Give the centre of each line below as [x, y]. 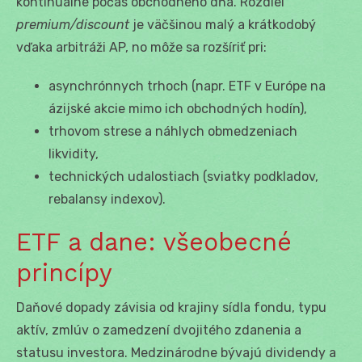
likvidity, [74, 154]
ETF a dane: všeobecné [154, 242]
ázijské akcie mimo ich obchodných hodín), [178, 108]
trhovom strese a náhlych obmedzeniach [173, 131]
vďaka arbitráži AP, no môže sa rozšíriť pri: [141, 47]
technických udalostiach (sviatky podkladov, [183, 176]
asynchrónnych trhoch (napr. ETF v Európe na [187, 86]
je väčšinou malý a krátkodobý [223, 24]
